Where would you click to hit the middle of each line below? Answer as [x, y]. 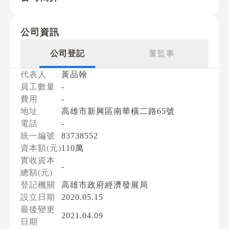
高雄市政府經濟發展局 [105, 185]
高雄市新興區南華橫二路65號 [118, 111]
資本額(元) [41, 148]
